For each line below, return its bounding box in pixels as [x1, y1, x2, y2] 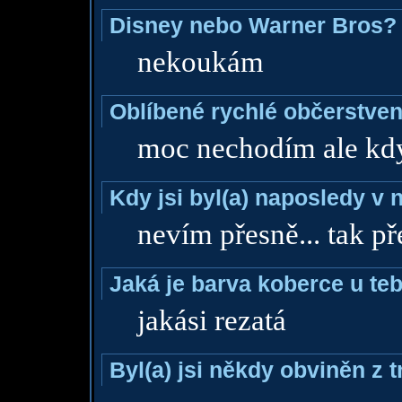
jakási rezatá [136, 304, 286, 336]
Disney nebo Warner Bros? [109, 13, 397, 38]
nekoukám [136, 46, 264, 78]
